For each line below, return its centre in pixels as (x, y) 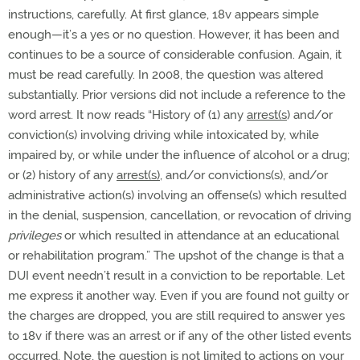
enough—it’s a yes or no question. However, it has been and (174, 35)
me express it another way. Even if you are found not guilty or (178, 296)
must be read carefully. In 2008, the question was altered (166, 75)
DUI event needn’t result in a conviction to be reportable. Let (176, 276)
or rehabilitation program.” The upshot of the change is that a (176, 256)
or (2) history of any (62, 176)
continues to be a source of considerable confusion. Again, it (175, 55)
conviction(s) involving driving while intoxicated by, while (164, 135)
